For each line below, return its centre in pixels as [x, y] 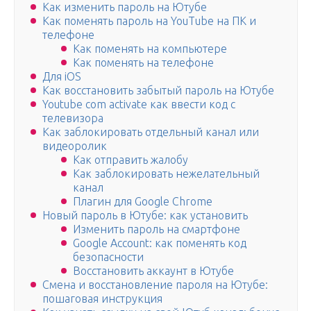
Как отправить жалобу [131, 160]
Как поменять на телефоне [143, 63]
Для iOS [62, 77]
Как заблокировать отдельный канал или [151, 132]
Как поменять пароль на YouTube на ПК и [149, 21]
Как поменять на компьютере [150, 49]
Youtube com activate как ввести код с [139, 104]
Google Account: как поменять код [160, 243]
